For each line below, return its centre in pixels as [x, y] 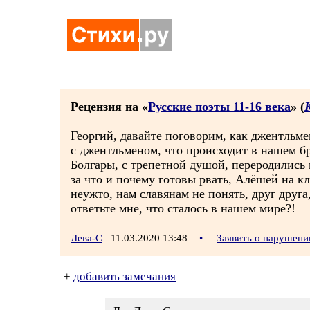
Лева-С [86, 238]
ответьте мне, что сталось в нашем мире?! [183, 208]
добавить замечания [125, 276]
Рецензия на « [109, 107]
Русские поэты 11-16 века [219, 107]
